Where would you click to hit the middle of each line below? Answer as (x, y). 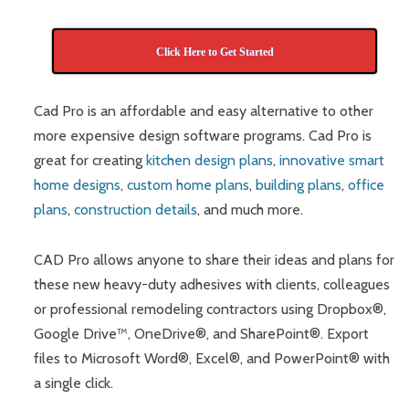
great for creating (90, 161)
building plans (299, 185)
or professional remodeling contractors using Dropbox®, (210, 309)
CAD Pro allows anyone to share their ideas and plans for (215, 259)
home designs (78, 185)
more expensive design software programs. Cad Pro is (203, 136)
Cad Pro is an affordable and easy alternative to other (204, 111)
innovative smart (332, 161)
